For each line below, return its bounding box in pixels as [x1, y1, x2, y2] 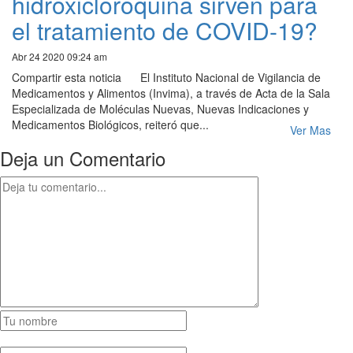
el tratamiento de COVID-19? [12, 13, 318, 48]
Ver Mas [290, 122, 331, 139]
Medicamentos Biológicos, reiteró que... [12, 117, 209, 133]
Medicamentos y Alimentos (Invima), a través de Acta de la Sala [12, 85, 330, 102]
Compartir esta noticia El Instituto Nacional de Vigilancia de [12, 69, 321, 86]
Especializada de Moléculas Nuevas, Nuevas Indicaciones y [12, 101, 309, 117]
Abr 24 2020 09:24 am [12, 50, 107, 64]
